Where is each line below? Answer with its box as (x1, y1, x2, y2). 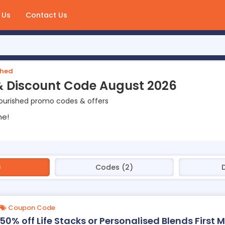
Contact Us (26, 10, 67, 20)
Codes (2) (95, 162, 133, 172)
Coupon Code (6, 203, 55, 212)
